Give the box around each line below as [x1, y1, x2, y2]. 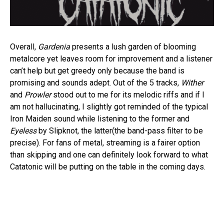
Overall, [10, 42, 38, 51]
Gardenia [38, 42, 70, 51]
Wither [181, 78, 203, 87]
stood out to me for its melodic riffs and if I [51, 90, 204, 99]
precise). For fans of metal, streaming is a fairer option [10, 138, 200, 147]
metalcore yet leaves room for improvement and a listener [10, 54, 212, 63]
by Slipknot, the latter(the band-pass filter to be [36, 126, 203, 135]
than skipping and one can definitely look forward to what [10, 150, 208, 159]
